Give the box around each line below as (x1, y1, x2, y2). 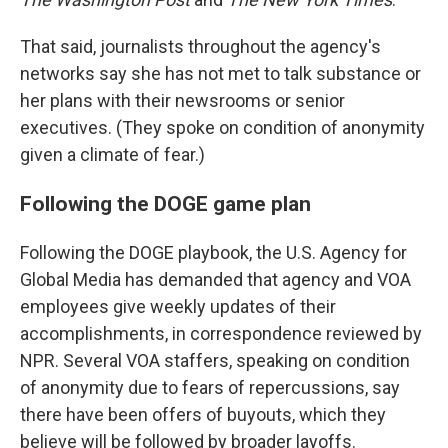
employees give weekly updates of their (20, 296, 336, 317)
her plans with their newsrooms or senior (20, 90, 345, 111)
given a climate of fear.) (20, 144, 205, 165)
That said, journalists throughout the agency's (20, 36, 381, 57)
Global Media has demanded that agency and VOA (20, 269, 411, 290)
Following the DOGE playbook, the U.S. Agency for (20, 242, 407, 263)
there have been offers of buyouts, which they (20, 404, 386, 425)
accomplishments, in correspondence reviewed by (20, 323, 422, 344)
